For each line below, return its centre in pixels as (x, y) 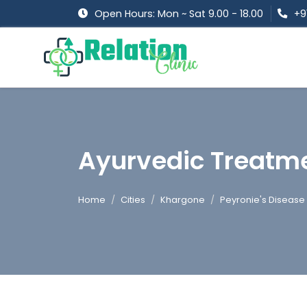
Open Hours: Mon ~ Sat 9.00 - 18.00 (179, 14)
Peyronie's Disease (262, 200)
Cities (133, 200)
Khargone (183, 200)
